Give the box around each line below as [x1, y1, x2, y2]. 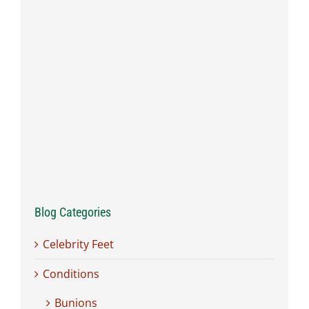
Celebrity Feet [43, 236, 114, 252]
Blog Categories [34, 204, 111, 219]
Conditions [43, 266, 99, 281]
